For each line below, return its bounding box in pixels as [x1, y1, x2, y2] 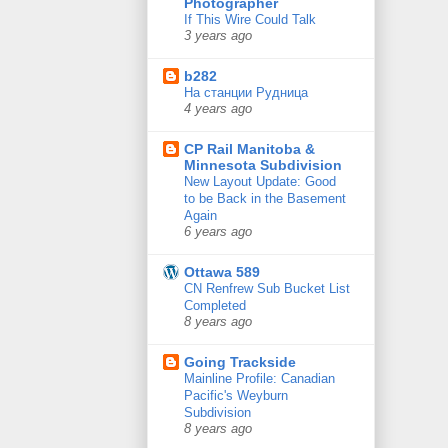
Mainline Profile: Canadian [184, 371, 335, 387]
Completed [184, 298, 246, 314]
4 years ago [184, 102, 252, 117]
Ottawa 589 [184, 264, 260, 281]
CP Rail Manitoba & [184, 141, 315, 158]
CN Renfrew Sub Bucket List [184, 281, 350, 297]
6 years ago [184, 225, 252, 240]
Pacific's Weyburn [184, 388, 288, 404]
